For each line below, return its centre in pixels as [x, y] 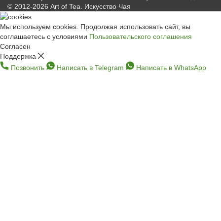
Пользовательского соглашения [141, 37]
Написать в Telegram [90, 68]
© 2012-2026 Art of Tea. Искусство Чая [69, 6]
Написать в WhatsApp [171, 68]
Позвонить [28, 68]
